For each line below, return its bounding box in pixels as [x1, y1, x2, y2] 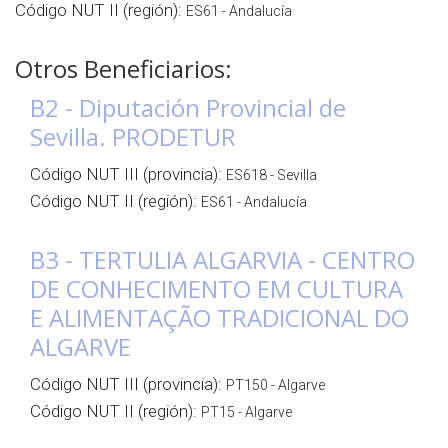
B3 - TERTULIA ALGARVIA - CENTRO [30, 243, 415, 276]
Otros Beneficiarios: [15, 52, 232, 85]
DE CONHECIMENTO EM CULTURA [30, 272, 403, 305]
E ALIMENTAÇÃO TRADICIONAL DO [30, 301, 409, 334]
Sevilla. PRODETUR [30, 120, 236, 153]
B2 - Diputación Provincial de [30, 91, 346, 124]
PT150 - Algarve [226, 377, 325, 393]
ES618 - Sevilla [226, 167, 317, 183]
